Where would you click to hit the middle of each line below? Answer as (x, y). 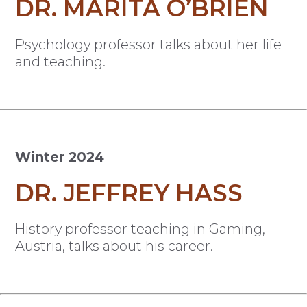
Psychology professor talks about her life (149, 45)
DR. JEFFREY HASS (129, 193)
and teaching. (61, 62)
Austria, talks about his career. (114, 246)
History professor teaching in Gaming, (140, 229)
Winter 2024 (60, 157)
